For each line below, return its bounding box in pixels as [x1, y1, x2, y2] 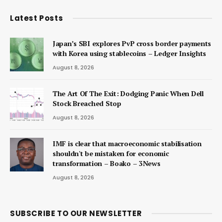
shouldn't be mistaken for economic [53, 148, 169, 158]
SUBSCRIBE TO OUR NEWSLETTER [10, 208, 142, 219]
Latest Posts [10, 12, 63, 23]
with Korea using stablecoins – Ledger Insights [53, 48, 207, 58]
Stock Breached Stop [53, 98, 121, 108]
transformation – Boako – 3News [53, 158, 161, 168]
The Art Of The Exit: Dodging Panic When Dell [53, 88, 204, 98]
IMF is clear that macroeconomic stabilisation [53, 138, 202, 148]
